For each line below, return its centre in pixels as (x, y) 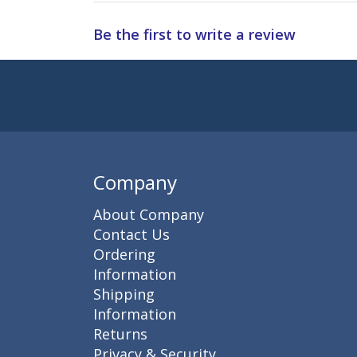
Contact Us (131, 234)
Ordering (124, 254)
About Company (149, 214)
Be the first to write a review (194, 35)
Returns (120, 333)
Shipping (124, 294)
